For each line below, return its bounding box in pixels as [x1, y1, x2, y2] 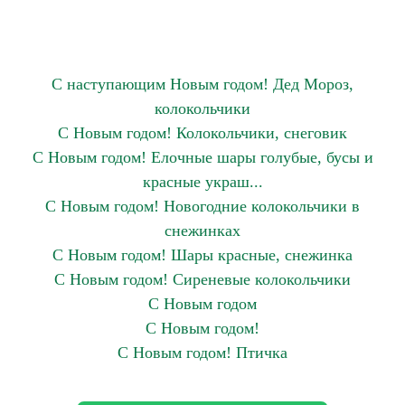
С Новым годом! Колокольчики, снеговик [58, 124, 347, 142]
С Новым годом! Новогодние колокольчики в [45, 197, 360, 215]
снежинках [165, 221, 240, 240]
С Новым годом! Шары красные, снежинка [52, 246, 353, 264]
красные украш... [142, 173, 263, 191]
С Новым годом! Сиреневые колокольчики [54, 270, 351, 288]
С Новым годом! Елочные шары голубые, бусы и [32, 148, 373, 166]
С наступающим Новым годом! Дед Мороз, [52, 75, 353, 93]
